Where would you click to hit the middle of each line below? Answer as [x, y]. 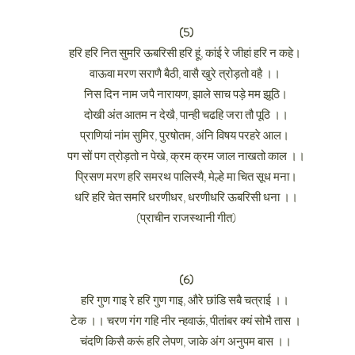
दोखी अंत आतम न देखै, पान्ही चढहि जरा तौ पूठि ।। [186, 115]
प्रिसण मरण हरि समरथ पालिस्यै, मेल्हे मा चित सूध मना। [186, 177]
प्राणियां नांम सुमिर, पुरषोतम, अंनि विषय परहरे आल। [186, 136]
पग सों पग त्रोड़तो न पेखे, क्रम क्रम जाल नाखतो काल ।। [186, 156]
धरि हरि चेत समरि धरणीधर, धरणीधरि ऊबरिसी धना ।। [186, 197]
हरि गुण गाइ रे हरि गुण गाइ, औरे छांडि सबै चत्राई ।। [186, 300]
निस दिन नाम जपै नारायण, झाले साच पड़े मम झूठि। [186, 94]
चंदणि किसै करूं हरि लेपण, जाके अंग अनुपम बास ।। [186, 342]
